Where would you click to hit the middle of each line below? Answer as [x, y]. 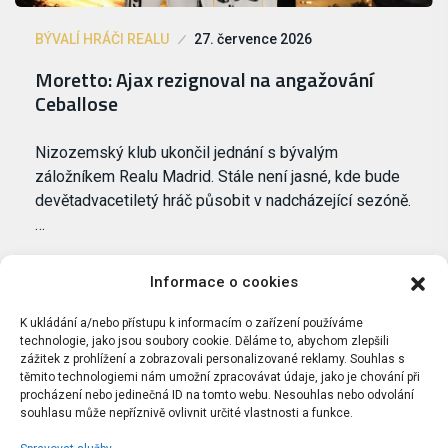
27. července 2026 [253, 39]
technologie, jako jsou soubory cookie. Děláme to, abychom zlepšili [204, 341]
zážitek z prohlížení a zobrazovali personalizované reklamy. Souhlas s [212, 359]
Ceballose [76, 104]
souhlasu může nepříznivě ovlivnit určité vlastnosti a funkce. [186, 413]
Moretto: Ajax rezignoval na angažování [204, 80]
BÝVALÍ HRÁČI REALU [102, 39]
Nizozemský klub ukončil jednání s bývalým [186, 153]
